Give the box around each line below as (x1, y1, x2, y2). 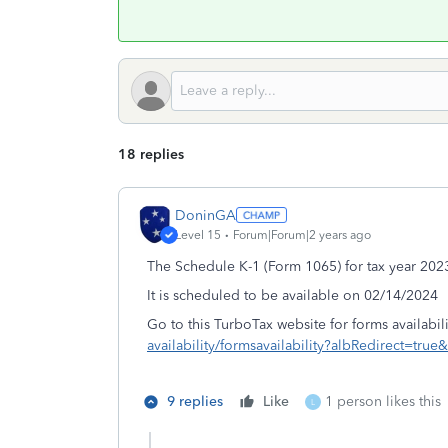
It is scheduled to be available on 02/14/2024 (147, 287, 438, 304)
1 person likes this (325, 393, 441, 410)
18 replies (118, 146, 184, 163)
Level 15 (175, 227, 221, 242)
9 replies (167, 393, 223, 410)
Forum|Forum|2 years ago (233, 227, 371, 242)
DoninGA (175, 206, 236, 224)
